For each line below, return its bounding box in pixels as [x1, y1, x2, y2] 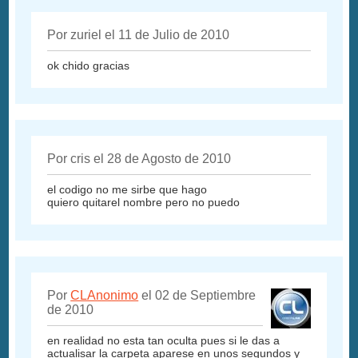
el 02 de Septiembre [138, 288, 257, 303]
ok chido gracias [47, 59, 130, 73]
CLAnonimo [70, 288, 139, 303]
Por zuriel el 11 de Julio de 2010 [47, 28, 230, 42]
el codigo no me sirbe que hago [47, 183, 208, 197]
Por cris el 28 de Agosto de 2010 [47, 152, 232, 166]
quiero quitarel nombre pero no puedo [47, 196, 241, 209]
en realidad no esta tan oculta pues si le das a [47, 334, 280, 348]
